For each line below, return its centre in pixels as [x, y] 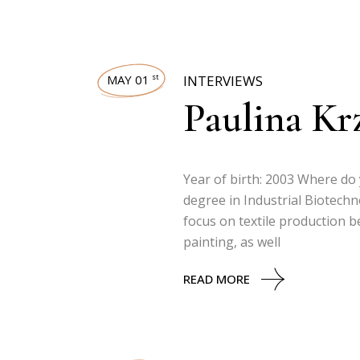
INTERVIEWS [223, 81]
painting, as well [232, 242]
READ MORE [217, 279]
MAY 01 [128, 80]
